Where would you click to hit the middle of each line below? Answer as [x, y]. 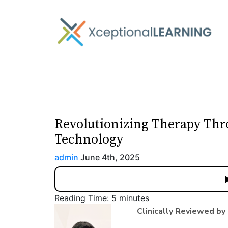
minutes [134, 198]
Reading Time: [83, 198]
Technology [89, 140]
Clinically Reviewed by [181, 211]
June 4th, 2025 [109, 157]
